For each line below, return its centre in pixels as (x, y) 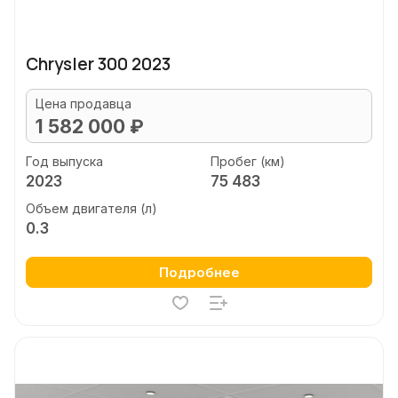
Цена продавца (84, 103)
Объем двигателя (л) (92, 208)
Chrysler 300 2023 (98, 64)
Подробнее (199, 272)
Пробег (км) (247, 161)
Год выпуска (64, 161)
